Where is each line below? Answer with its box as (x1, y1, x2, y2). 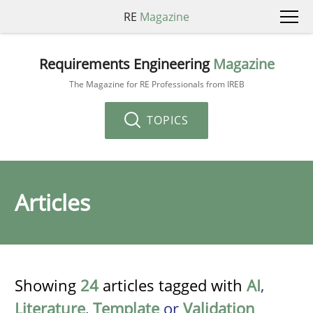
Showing (15, 275, 80, 296)
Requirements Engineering (38, 54, 213, 73)
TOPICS (143, 112, 189, 128)
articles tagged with (99, 275, 247, 296)
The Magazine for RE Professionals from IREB (68, 78, 245, 90)
